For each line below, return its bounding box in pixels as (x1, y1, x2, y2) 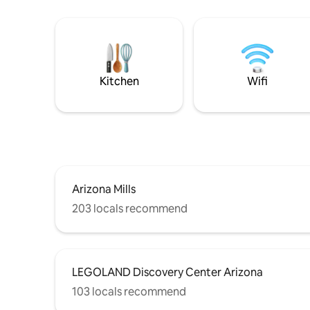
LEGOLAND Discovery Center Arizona (72, 264, 263, 280)
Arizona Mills (72, 181, 136, 197)
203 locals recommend (72, 201, 188, 216)
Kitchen (99, 73, 139, 89)
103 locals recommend (72, 284, 186, 299)
